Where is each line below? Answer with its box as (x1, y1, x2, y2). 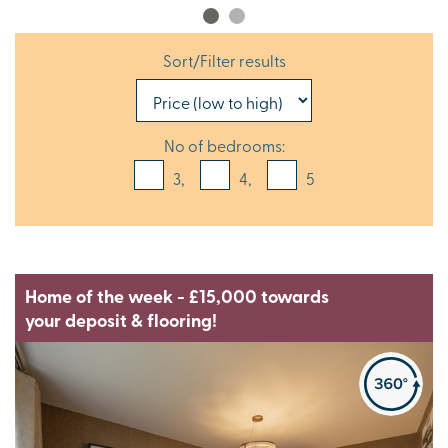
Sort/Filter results (162, 48, 286, 71)
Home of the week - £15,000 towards (25, 282, 329, 309)
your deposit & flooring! (25, 306, 217, 333)
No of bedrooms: (163, 133, 285, 156)
